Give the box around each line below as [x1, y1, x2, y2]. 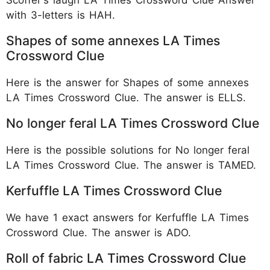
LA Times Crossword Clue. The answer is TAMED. [6, 159, 256, 171]
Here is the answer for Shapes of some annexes [6, 76, 249, 89]
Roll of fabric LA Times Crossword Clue [6, 250, 246, 266]
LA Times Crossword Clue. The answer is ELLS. [6, 91, 246, 104]
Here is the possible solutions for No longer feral [6, 143, 250, 156]
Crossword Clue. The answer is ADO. [6, 226, 191, 239]
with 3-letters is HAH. [6, 8, 115, 21]
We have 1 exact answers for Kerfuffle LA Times [6, 211, 249, 224]
